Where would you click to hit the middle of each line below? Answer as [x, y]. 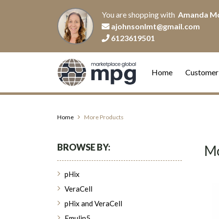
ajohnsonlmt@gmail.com [155, 26]
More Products [104, 117]
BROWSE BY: [84, 147]
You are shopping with [140, 14]
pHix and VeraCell [93, 203]
